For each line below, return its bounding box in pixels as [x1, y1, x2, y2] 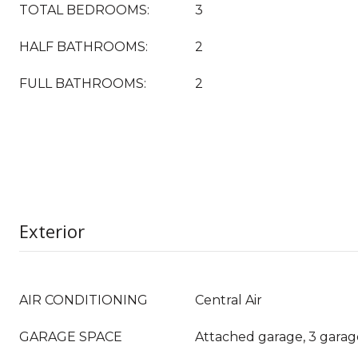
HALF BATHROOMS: [19, 39, 148, 54]
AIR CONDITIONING [19, 292, 148, 308]
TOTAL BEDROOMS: [19, 2, 149, 18]
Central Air [195, 292, 262, 308]
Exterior [19, 219, 85, 243]
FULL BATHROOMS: [19, 76, 146, 91]
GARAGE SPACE [19, 329, 122, 344]
